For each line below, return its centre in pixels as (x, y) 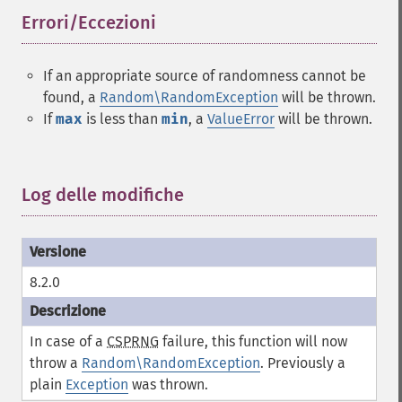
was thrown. (168, 385)
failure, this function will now (253, 341)
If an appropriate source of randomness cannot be (205, 76)
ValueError (241, 119)
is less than (122, 119)
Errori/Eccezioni (89, 22)
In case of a (68, 341)
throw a (56, 363)
